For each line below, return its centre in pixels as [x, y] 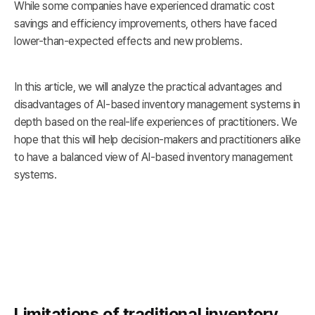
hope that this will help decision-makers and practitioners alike [157, 139]
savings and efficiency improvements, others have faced [146, 23]
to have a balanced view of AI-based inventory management [154, 157]
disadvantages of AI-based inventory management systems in [157, 104]
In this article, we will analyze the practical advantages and [148, 86]
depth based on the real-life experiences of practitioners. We [156, 122]
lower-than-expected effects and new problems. [128, 41]
